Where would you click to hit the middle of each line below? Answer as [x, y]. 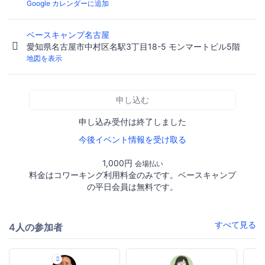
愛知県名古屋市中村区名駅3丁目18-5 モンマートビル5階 [133, 47]
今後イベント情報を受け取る [132, 140]
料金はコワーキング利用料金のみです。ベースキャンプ [132, 175]
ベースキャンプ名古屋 [69, 35]
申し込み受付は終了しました [132, 122]
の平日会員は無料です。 [132, 187]
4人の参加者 [36, 227]
